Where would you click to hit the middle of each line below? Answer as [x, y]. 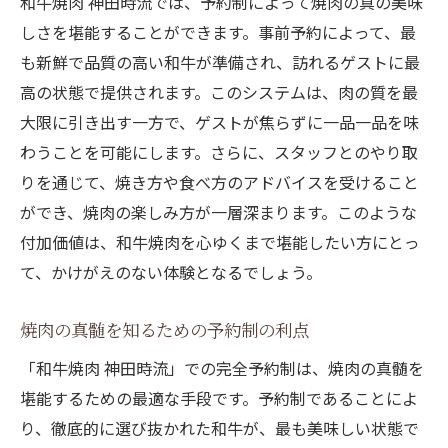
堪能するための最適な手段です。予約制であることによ [219, 398]
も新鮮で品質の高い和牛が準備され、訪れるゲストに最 [220, 62]
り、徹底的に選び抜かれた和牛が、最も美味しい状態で [219, 428]
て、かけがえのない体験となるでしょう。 [171, 272]
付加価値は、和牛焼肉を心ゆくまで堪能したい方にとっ [220, 242]
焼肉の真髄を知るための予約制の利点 [164, 330]
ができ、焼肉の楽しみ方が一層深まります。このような [218, 212]
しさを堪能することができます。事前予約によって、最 [218, 32]
